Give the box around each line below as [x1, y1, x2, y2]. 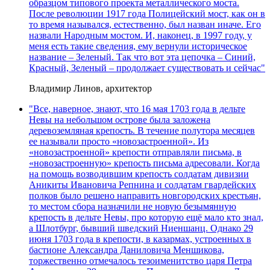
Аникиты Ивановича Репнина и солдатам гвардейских [29, 180, 256, 190]
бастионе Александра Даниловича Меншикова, [29, 245, 224, 256]
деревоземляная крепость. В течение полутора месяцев [29, 125, 255, 136]
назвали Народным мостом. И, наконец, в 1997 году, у [29, 30, 252, 41]
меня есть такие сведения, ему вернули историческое [29, 41, 247, 52]
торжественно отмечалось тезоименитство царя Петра [29, 256, 252, 266]
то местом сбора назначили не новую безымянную [29, 201, 236, 212]
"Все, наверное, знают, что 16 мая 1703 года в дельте [29, 104, 245, 115]
